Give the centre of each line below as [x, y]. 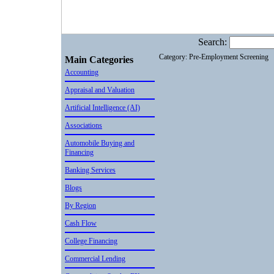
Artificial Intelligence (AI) [102, 108]
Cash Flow [81, 223]
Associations [83, 125]
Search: [213, 42]
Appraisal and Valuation [100, 90]
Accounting [82, 72]
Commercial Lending [95, 259]
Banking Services [90, 170]
